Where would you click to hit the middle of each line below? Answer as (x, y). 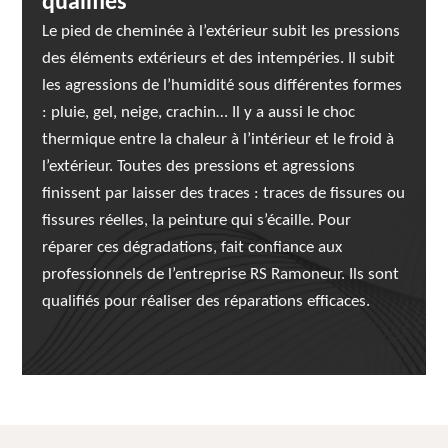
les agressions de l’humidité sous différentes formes (222, 85)
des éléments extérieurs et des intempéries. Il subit (219, 58)
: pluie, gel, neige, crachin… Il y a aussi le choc (199, 112)
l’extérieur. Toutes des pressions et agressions (199, 166)
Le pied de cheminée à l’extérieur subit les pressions (221, 31)
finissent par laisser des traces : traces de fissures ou (224, 193)
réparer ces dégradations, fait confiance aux (192, 247)
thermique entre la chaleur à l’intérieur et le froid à (218, 139)
